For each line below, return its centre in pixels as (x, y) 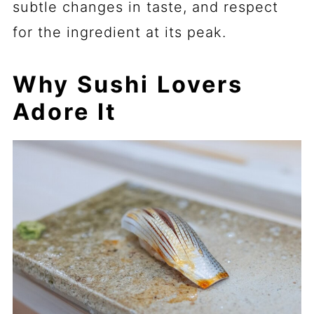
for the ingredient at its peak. (119, 32)
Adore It (64, 111)
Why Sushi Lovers (128, 84)
